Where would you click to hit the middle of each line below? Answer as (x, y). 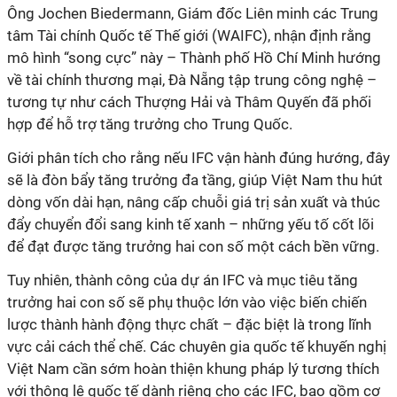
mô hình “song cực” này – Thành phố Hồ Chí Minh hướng (194, 58)
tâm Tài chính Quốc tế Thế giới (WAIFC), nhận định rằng (189, 35)
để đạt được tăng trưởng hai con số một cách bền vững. (193, 246)
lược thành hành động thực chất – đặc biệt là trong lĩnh (189, 324)
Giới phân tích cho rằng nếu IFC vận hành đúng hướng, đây (198, 158)
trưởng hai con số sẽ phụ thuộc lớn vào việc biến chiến (187, 302)
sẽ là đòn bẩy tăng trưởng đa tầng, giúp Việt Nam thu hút (195, 180)
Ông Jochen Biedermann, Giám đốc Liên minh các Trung (193, 13)
